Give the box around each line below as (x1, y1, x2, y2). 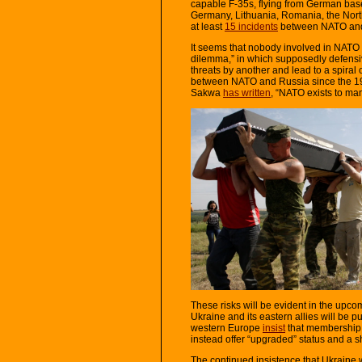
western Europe (191, 322, 263, 334)
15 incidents (225, 20, 278, 32)
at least (191, 20, 225, 32)
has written (223, 86, 271, 99)
